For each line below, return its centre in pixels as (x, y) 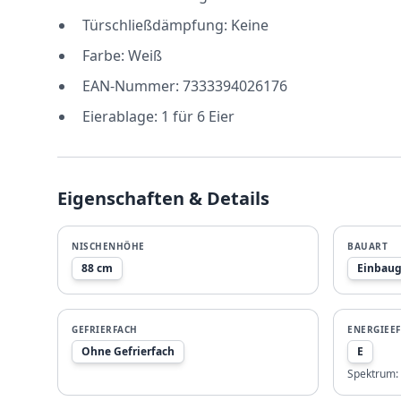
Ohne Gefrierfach (128, 351)
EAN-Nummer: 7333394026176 (185, 86)
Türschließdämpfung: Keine (175, 25)
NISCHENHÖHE (108, 246)
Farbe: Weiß (122, 55)
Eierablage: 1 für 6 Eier (158, 116)
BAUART (367, 246)
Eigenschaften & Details (163, 198)
